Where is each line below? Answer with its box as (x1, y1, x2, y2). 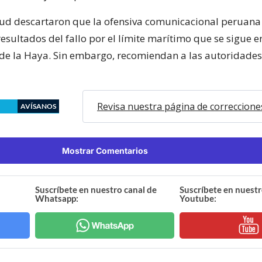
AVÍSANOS (20, 101, 56, 111)
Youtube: (179, 192, 216, 204)
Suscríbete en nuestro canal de (35, 184, 157, 195)
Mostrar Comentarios (61, 145, 148, 156)
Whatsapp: (35, 192, 79, 204)
